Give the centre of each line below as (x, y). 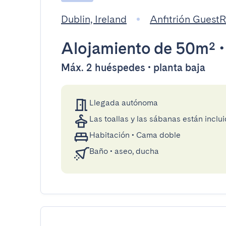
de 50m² (183, 48)
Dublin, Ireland (94, 19)
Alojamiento (106, 48)
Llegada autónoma (124, 103)
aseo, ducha (137, 151)
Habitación (109, 135)
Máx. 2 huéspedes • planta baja (133, 68)
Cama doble (158, 135)
